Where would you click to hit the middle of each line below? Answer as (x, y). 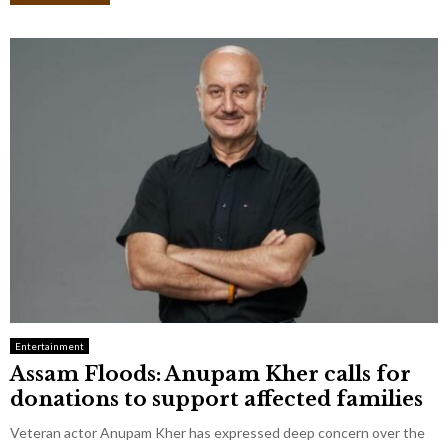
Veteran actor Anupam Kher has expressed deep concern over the (217, 433)
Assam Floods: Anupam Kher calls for (210, 374)
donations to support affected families (216, 399)
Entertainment (49, 346)
